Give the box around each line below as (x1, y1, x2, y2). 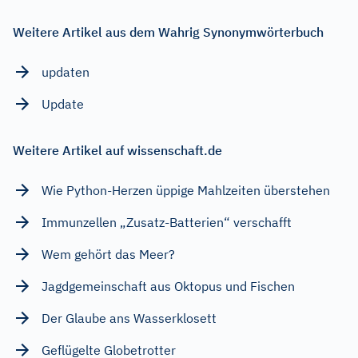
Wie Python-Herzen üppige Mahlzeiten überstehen (42, 181, 330, 198)
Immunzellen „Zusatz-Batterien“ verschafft (42, 213, 292, 230)
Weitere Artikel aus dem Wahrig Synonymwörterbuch (13, 23, 324, 40)
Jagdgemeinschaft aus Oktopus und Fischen (42, 277, 295, 294)
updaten (42, 63, 89, 80)
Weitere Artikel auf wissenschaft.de (13, 141, 222, 158)
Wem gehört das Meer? (42, 245, 175, 262)
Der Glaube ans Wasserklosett (42, 309, 217, 326)
